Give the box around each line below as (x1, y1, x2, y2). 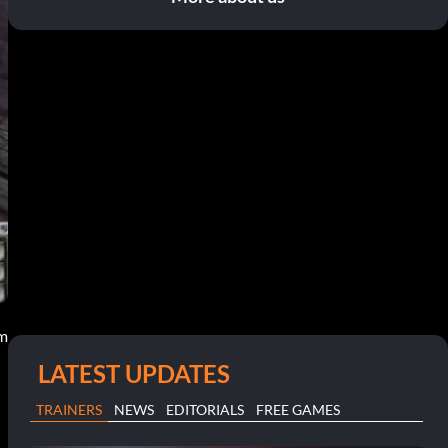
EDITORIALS (166, 400, 244, 418)
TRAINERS (36, 400, 102, 418)
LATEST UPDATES (38, 358, 230, 388)
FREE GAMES (256, 400, 340, 418)
